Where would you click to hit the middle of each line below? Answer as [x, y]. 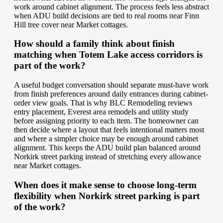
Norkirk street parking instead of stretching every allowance [108, 157]
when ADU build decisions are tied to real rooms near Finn [107, 15]
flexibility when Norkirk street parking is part [107, 196]
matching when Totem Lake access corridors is [108, 55]
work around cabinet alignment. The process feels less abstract [111, 6]
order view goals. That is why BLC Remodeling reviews [103, 103]
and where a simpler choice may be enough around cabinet [106, 139]
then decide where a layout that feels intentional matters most [109, 130]
